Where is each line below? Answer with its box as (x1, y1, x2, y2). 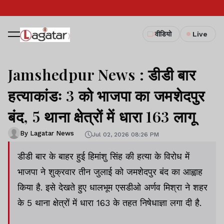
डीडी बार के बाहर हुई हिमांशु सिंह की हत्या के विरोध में (17, 151, 189, 161)
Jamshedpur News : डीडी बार (8, 64, 196, 84)
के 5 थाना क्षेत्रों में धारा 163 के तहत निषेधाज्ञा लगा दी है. (17, 197, 201, 208)
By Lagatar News (20, 129, 74, 137)
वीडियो (155, 30, 171, 38)
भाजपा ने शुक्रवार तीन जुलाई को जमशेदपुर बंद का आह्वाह (17, 166, 202, 177)
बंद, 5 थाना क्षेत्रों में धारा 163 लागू (8, 106, 196, 126)
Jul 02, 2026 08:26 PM (92, 130, 159, 138)
